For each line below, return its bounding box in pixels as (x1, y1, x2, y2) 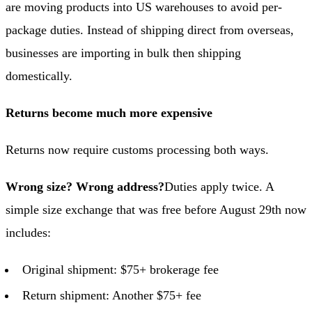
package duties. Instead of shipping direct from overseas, (6, 22, 294, 37)
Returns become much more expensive (6, 105, 212, 120)
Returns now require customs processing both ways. (6, 142, 269, 157)
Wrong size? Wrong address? (6, 179, 164, 194)
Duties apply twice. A (164, 179, 274, 194)
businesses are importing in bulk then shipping (6, 45, 241, 60)
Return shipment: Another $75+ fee (22, 288, 201, 302)
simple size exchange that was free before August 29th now (6, 202, 306, 217)
